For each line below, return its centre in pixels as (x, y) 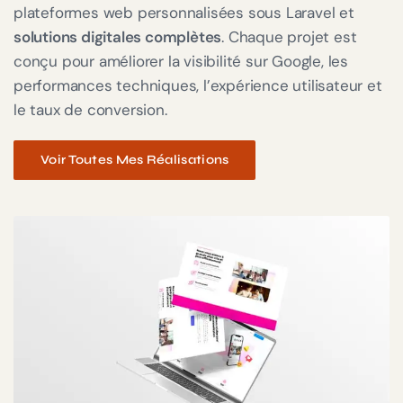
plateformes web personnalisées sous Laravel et (184, 13)
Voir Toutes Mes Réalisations (135, 160)
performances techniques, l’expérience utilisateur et (198, 86)
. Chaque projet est (289, 37)
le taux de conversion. (90, 110)
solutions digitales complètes (118, 37)
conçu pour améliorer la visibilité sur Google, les (181, 62)
